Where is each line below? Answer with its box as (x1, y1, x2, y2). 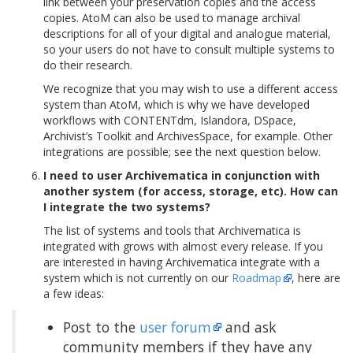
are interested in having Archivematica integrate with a (43, 255, 320, 269)
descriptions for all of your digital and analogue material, (43, 26, 331, 41)
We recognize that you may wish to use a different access (43, 81, 338, 96)
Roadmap (232, 270, 281, 285)
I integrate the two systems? (43, 199, 210, 214)
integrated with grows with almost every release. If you (43, 239, 323, 254)
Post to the (63, 318, 139, 336)
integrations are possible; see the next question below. (43, 144, 321, 159)
